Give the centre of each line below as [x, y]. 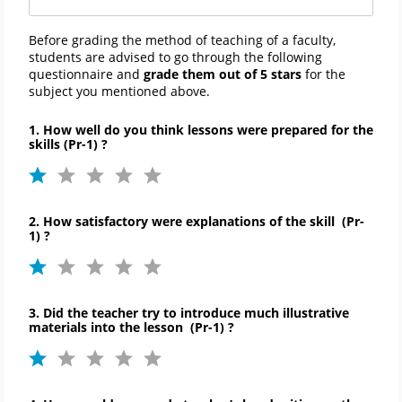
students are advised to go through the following [175, 57]
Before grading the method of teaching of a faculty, [182, 40]
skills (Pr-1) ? [70, 144]
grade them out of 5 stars [224, 74]
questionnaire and [86, 74]
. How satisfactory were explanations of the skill [187, 222]
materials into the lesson [108, 327]
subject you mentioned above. [119, 92]
